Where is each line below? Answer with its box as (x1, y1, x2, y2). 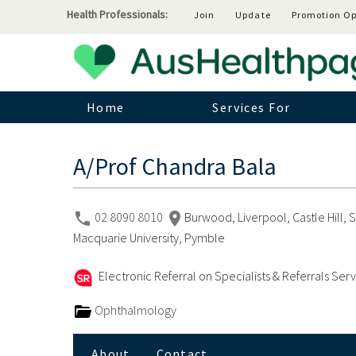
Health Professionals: (66, 7, 168, 21)
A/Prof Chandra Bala (72, 151, 277, 182)
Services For (212, 99, 291, 116)
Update (235, 8, 271, 21)
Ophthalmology (91, 302, 176, 318)
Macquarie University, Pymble (72, 230, 225, 246)
